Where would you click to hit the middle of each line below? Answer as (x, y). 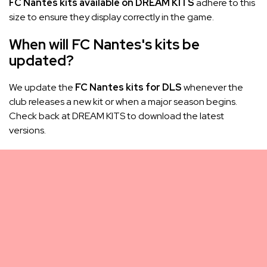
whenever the (212, 87)
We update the (42, 87)
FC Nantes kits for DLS (128, 87)
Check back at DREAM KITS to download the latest (117, 116)
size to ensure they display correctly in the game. (111, 17)
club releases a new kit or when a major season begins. (123, 101)
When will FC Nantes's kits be (104, 44)
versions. (27, 130)
